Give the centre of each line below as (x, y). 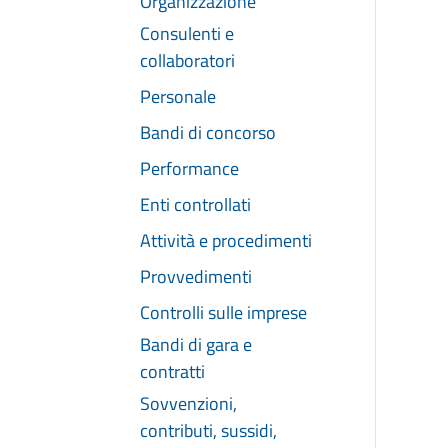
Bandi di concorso (208, 132)
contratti (172, 371)
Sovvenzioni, (188, 403)
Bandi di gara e (196, 344)
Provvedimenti (196, 276)
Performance (189, 168)
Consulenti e (187, 33)
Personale (178, 96)
